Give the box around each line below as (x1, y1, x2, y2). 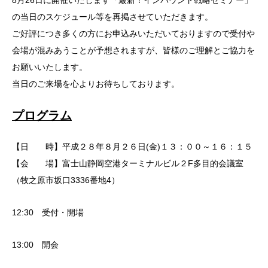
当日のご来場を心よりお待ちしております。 (12, 79, 179, 89)
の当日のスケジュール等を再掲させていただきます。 (12, 12, 213, 22)
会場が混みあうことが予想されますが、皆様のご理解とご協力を (12, 45, 255, 56)
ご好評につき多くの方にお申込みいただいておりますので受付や (12, 29, 255, 39)
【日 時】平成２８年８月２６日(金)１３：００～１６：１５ (12, 142, 252, 152)
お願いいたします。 (12, 62, 87, 72)
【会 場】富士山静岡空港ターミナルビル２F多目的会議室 (12, 159, 243, 169)
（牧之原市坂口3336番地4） (12, 175, 120, 185)
